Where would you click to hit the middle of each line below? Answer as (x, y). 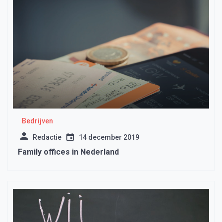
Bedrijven (37, 121)
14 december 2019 (109, 138)
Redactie (47, 138)
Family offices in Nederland (68, 152)
